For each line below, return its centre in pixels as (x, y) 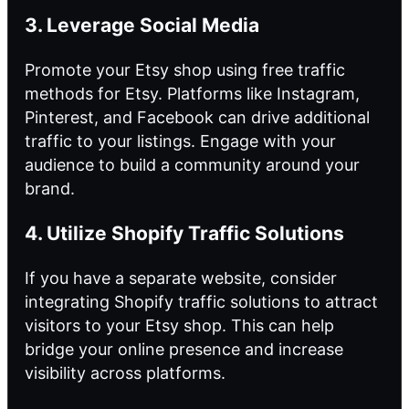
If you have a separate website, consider (181, 278)
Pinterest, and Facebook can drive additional (197, 118)
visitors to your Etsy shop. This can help (179, 326)
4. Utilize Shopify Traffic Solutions (184, 234)
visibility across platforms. (125, 373)
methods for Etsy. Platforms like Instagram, (192, 94)
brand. (50, 189)
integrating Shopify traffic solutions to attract (201, 302)
